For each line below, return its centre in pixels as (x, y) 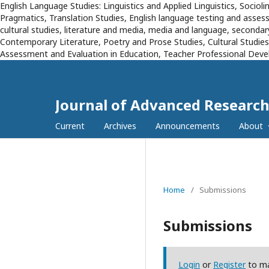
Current (70, 126)
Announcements (188, 126)
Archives (120, 126)
